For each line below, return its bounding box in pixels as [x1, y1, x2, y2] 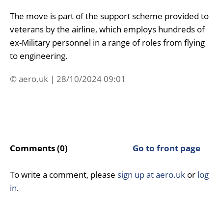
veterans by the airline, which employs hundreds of [10, 23, 205, 35]
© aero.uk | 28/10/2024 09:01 [10, 73, 126, 84]
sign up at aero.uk [117, 168, 185, 180]
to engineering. [10, 50, 68, 61]
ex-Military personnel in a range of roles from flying [10, 36, 205, 48]
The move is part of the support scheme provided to [10, 10, 209, 22]
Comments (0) [10, 142, 68, 154]
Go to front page [133, 142, 200, 154]
